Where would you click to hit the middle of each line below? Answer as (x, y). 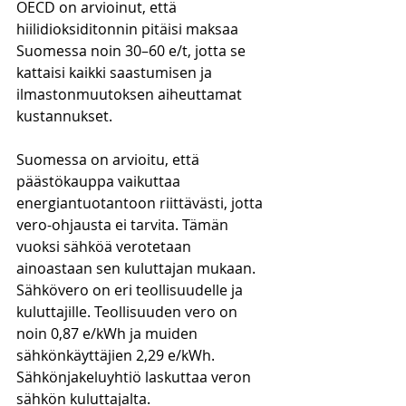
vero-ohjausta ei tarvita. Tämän (124, 225)
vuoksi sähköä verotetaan (106, 246)
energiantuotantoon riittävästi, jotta (141, 203)
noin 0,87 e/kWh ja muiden (109, 333)
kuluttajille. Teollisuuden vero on (129, 312)
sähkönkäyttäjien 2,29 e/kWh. (117, 355)
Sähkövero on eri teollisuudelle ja (131, 290)
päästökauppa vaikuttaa (100, 181)
